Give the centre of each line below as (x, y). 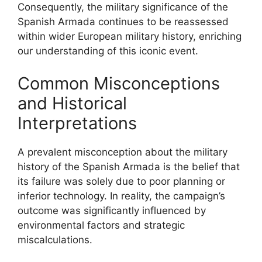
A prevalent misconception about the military (123, 152)
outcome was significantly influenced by (112, 210)
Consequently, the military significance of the (123, 7)
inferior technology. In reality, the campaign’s (121, 196)
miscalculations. (55, 239)
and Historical (72, 103)
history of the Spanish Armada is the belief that (129, 166)
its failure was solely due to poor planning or (121, 181)
